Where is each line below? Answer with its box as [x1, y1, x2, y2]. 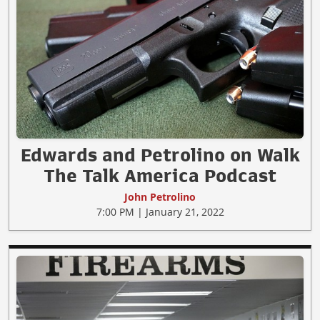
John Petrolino [124, 189, 196, 204]
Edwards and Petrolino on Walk [20, 145, 300, 164]
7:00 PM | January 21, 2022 [96, 204, 224, 219]
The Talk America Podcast [44, 166, 276, 185]
